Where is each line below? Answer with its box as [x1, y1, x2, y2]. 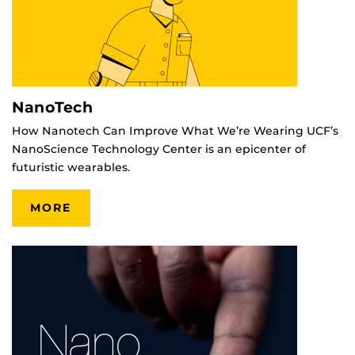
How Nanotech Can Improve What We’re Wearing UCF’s [12, 123, 338, 138]
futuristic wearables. [12, 159, 130, 174]
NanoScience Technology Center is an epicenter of [12, 141, 306, 156]
